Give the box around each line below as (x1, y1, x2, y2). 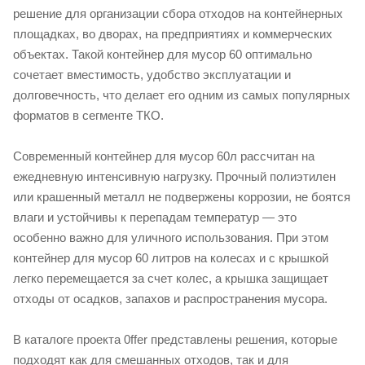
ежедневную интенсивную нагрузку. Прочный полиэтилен (13, 169, 336, 184)
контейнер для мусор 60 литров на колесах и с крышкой (13, 251, 328, 266)
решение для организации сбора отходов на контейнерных (13, 7, 343, 21)
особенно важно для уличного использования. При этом (13, 231, 328, 245)
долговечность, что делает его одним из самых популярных (13, 88, 350, 103)
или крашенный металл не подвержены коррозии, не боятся (13, 190, 350, 204)
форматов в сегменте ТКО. (13, 108, 164, 123)
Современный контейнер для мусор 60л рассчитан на (13, 149, 314, 164)
